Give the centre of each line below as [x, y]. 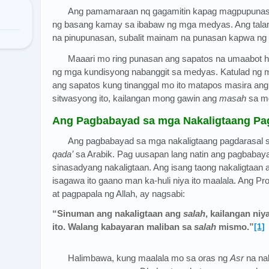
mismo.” [235, 227]
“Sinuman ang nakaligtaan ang [118, 214]
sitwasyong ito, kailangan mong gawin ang [136, 98]
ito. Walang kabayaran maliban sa [123, 227]
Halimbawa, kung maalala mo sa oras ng [149, 258]
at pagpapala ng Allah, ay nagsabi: [119, 193]
